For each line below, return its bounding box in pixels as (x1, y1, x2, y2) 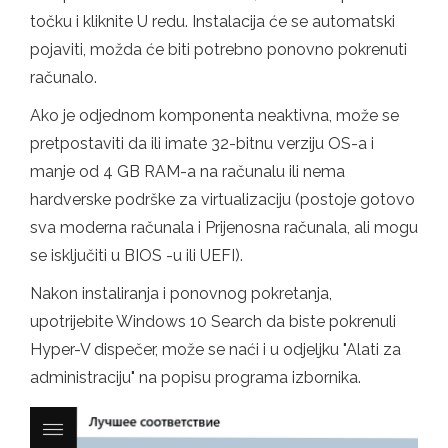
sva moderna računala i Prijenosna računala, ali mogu (30, 217, 418, 237)
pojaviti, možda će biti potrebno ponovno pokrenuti (30, 39, 407, 59)
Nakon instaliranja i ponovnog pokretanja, (30, 283, 332, 303)
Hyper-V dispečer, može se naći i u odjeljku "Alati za (30, 339, 401, 359)
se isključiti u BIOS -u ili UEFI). (30, 245, 243, 265)
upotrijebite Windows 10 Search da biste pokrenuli (30, 311, 396, 331)
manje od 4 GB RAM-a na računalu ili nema (30, 161, 345, 181)
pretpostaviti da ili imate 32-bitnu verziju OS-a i (30, 133, 374, 153)
